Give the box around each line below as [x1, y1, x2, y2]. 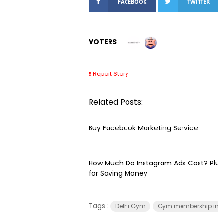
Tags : [89, 200, 110, 211]
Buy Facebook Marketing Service [89, 123, 198, 133]
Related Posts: [89, 96, 143, 108]
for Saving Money [89, 168, 147, 178]
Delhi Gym [115, 201, 145, 210]
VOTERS [89, 37, 117, 47]
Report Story [93, 69, 128, 78]
